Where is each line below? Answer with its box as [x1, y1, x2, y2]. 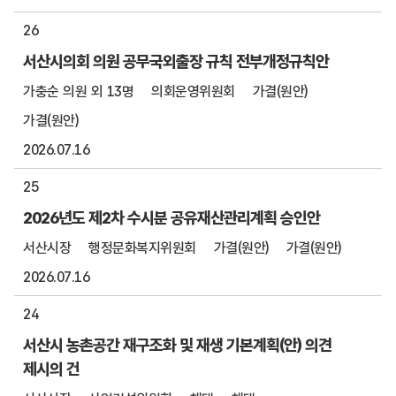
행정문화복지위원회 [88, 240, 196, 256]
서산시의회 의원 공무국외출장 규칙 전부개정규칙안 [23, 51, 329, 71]
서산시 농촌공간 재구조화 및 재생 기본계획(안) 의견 [23, 335, 331, 354]
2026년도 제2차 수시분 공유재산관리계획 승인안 [23, 208, 320, 227]
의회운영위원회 [151, 83, 235, 100]
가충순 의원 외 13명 [23, 83, 133, 100]
